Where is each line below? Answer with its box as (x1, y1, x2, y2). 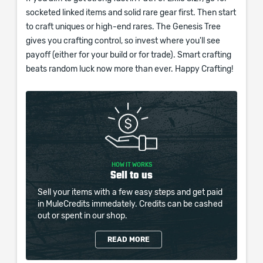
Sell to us (110, 169, 153, 181)
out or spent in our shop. (38, 212, 127, 220)
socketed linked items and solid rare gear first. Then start (26, 9, 236, 17)
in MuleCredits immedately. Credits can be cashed (38, 200, 222, 208)
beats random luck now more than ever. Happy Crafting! (26, 65, 233, 73)
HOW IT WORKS (111, 162, 152, 168)
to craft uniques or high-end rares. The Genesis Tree (26, 23, 221, 31)
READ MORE (107, 236, 150, 243)
